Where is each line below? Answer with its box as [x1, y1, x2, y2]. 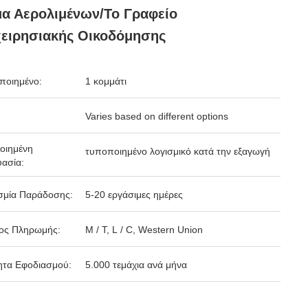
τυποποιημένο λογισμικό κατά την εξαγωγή [85, 146, 270, 157]
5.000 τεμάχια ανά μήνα [85, 259, 187, 270]
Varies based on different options [85, 111, 228, 122]
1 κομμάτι [85, 76, 126, 87]
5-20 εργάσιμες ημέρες [85, 189, 183, 200]
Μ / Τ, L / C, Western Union [85, 224, 203, 235]
